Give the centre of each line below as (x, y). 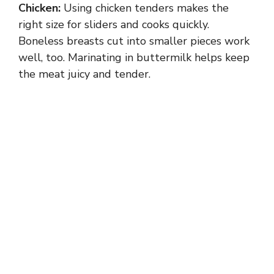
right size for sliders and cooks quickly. (114, 25)
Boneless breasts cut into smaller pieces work (134, 41)
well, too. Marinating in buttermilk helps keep (134, 58)
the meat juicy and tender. (84, 74)
